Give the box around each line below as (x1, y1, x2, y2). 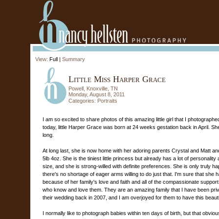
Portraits (97, 98, 117, 104)
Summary (62, 56, 85, 62)
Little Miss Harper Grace (68, 74, 166, 84)
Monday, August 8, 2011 (68, 91, 125, 97)
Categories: (68, 98, 97, 104)
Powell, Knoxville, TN (68, 86, 118, 91)
